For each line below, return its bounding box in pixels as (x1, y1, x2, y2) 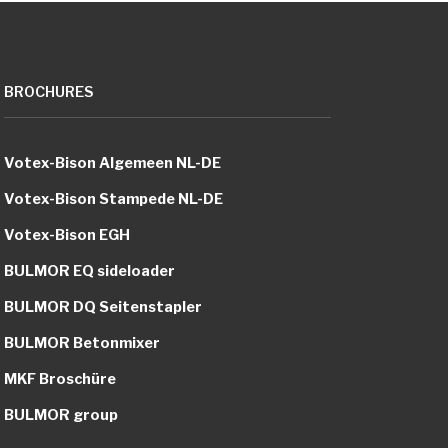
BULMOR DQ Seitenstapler (4, 297, 203, 316)
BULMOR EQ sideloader (4, 261, 176, 280)
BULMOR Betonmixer (4, 333, 161, 352)
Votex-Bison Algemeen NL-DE (4, 153, 222, 172)
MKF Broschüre (4, 369, 117, 388)
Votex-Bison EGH (4, 225, 131, 244)
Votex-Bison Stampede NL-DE (4, 189, 224, 208)
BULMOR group (4, 405, 119, 424)
